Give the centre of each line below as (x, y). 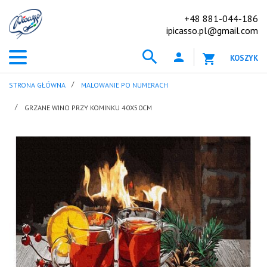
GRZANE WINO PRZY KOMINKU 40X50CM (88, 108)
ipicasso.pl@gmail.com (212, 30)
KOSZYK (244, 58)
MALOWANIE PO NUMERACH (125, 85)
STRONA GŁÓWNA (37, 85)
